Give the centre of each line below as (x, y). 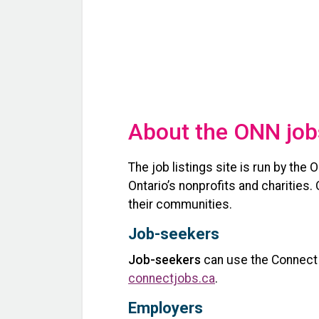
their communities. (180, 204)
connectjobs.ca (172, 279)
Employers (166, 308)
